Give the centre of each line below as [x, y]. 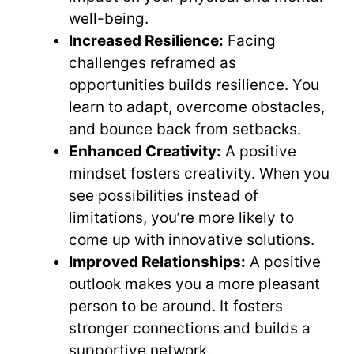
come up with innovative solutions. [192, 240]
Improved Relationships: [157, 262]
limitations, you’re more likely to [181, 218]
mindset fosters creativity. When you [199, 174]
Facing [250, 41]
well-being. [109, 19]
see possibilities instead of [164, 196]
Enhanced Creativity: [145, 152]
